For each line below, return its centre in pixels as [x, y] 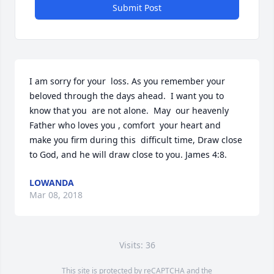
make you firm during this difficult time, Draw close [136, 140]
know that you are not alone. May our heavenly [129, 110]
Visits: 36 [137, 245]
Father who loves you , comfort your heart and [125, 125]
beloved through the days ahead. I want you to [127, 96]
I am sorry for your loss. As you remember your [127, 81]
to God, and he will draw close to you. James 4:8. [128, 154]
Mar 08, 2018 [56, 195]
